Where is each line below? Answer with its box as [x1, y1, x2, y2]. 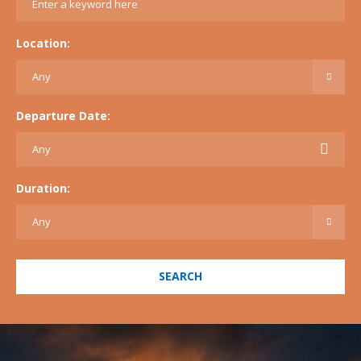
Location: [16, 35, 70, 51]
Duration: [16, 180, 70, 196]
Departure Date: [16, 107, 110, 123]
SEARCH [159, 268, 202, 284]
